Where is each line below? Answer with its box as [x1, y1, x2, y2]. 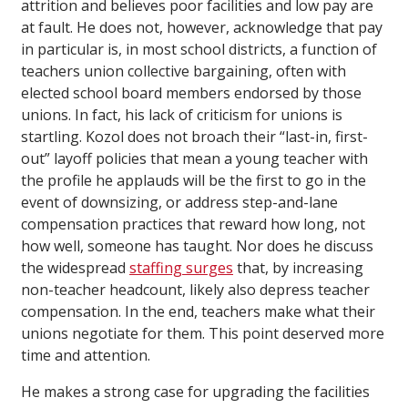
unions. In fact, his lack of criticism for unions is [21, 104, 342, 125]
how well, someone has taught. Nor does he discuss [21, 235, 373, 256]
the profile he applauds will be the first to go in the [21, 169, 366, 190]
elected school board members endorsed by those [21, 82, 362, 103]
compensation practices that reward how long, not [21, 213, 365, 234]
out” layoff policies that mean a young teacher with [21, 148, 368, 168]
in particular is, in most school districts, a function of [21, 38, 377, 59]
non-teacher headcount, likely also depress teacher [21, 279, 370, 300]
